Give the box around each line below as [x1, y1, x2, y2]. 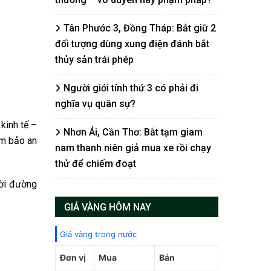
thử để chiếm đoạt [55, 158, 136, 169]
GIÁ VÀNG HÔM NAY [64, 201, 151, 213]
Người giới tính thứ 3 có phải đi [64, 82, 198, 94]
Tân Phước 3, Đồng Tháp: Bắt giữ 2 [64, 22, 216, 34]
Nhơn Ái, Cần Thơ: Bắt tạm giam [64, 126, 203, 138]
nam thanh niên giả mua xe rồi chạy [55, 142, 211, 154]
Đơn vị [60, 252, 86, 263]
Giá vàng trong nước [60, 229, 137, 239]
